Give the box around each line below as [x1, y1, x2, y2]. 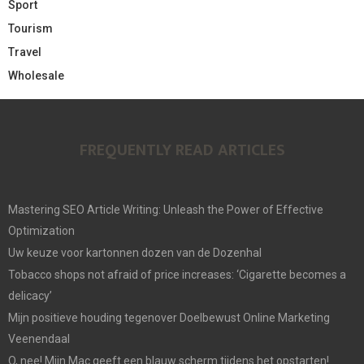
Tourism [8, 21, 53, 35]
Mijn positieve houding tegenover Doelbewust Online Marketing [8, 310, 330, 324]
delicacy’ [8, 288, 52, 302]
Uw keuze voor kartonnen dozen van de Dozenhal [8, 245, 262, 259]
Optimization [8, 223, 75, 237]
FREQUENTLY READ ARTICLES [79, 136, 285, 164]
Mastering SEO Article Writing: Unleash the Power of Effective [8, 202, 323, 216]
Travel [8, 45, 41, 58]
